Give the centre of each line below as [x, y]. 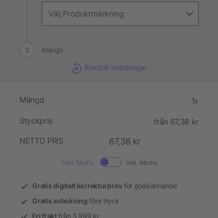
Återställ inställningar [116, 67]
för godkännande [150, 186]
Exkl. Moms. [78, 163]
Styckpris [36, 121]
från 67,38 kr [176, 122]
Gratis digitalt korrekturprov [77, 186]
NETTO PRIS [41, 141]
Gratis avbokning [60, 201]
